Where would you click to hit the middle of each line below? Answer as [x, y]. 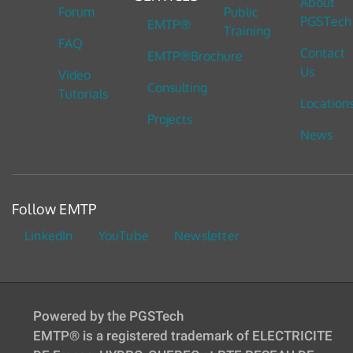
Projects [169, 119]
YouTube [124, 236]
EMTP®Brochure [195, 56]
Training [247, 31]
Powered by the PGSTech [110, 316]
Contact [322, 53]
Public [241, 12]
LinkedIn [49, 236]
